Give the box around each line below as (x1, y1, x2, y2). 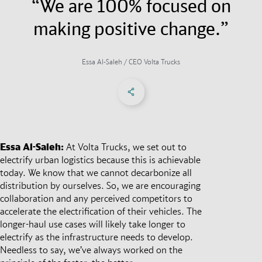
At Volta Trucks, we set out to (64, 140, 187, 153)
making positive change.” (33, 17, 229, 39)
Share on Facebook (137, 78, 215, 89)
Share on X (152, 78, 196, 89)
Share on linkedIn (167, 78, 239, 89)
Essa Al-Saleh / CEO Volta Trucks (82, 57, 180, 66)
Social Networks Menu (135, 85, 223, 96)
